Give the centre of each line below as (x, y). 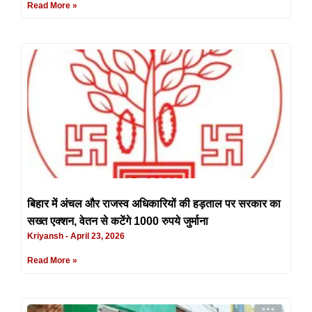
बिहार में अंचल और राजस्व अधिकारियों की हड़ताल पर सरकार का (154, 203)
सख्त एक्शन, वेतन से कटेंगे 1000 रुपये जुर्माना (118, 221)
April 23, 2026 (96, 236)
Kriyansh (46, 236)
